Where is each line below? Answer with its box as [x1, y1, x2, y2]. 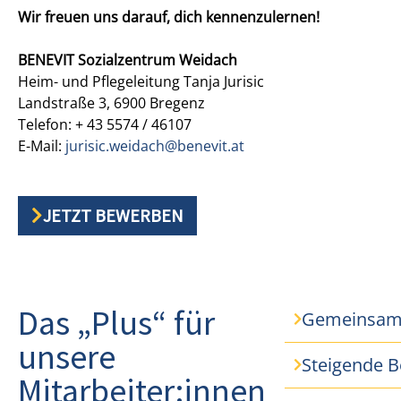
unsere [18, 335, 115, 378]
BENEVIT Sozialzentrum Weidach [18, 49, 237, 70]
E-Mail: [18, 135, 65, 156]
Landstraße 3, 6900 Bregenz [18, 92, 205, 113]
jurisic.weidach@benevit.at [65, 135, 244, 156]
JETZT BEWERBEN [43, 203, 183, 226]
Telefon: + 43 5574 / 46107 [18, 114, 192, 134]
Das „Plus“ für [18, 301, 215, 344]
